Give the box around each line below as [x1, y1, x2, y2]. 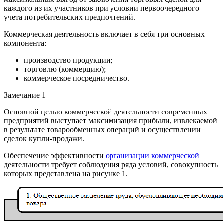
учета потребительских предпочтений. [4, 12, 135, 21]
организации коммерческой [106, 151, 199, 160]
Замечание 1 [4, 90, 46, 99]
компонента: [4, 38, 46, 47]
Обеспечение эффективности [4, 151, 106, 160]
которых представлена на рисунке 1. [4, 169, 128, 178]
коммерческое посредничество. [24, 73, 129, 82]
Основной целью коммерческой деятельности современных [4, 107, 207, 116]
